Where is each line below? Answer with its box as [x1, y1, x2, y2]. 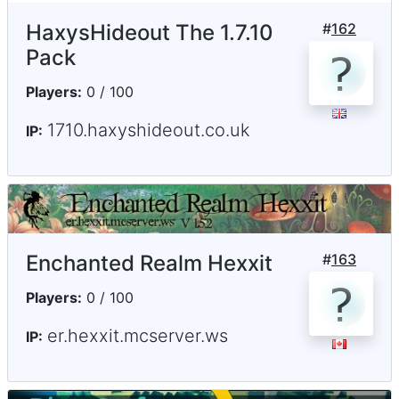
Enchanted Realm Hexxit [26, 250, 273, 277]
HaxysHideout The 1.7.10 [26, 20, 273, 46]
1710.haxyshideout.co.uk [47, 119, 250, 142]
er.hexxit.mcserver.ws [47, 325, 228, 347]
